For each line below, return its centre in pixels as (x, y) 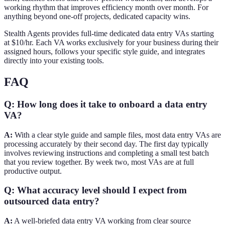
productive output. (33, 171)
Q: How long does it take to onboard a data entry (106, 104)
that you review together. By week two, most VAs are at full (99, 162)
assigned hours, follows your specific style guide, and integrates (104, 52)
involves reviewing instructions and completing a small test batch (106, 153)
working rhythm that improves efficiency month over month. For (106, 8)
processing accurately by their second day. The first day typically (106, 144)
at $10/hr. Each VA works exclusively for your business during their (111, 43)
